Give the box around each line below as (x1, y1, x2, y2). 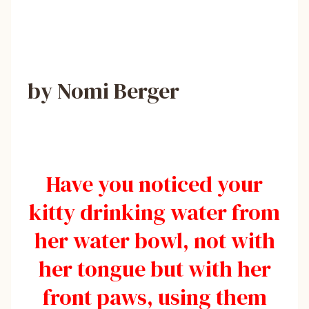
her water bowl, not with (34, 225, 275, 256)
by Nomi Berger (28, 75, 179, 106)
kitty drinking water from (29, 197, 280, 228)
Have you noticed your (46, 168, 263, 199)
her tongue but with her (38, 253, 271, 284)
